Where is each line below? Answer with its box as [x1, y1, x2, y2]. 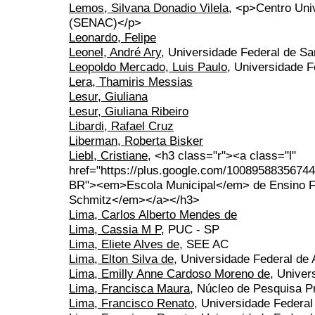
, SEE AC [179, 237, 229, 252]
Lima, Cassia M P [69, 222, 161, 237]
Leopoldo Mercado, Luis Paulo [69, 60, 227, 75]
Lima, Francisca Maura [69, 281, 190, 296]
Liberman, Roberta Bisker [69, 134, 203, 148]
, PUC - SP [161, 222, 219, 237]
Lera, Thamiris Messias [69, 75, 193, 89]
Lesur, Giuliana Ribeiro [69, 104, 188, 119]
